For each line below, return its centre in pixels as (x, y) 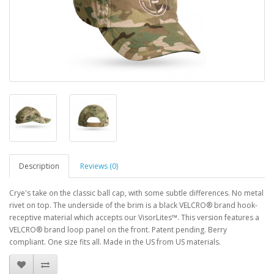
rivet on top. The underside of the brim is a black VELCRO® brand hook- (133, 205)
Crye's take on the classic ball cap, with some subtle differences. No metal (136, 193)
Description (39, 166)
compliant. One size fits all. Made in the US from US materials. (115, 242)
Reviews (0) (99, 166)
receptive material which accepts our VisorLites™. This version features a (134, 217)
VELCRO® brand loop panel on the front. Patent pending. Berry (118, 230)
